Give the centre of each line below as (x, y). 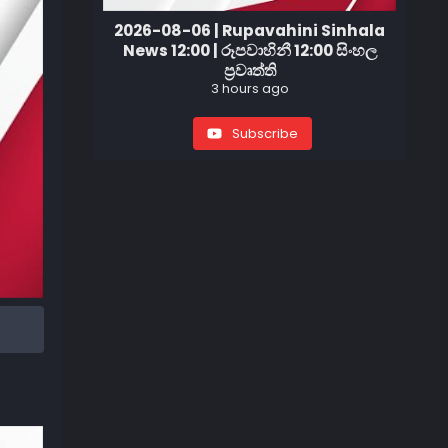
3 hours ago (249, 89)
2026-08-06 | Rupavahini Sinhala (250, 31)
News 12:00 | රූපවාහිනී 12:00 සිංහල (249, 51)
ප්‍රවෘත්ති (249, 71)
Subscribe (264, 134)
